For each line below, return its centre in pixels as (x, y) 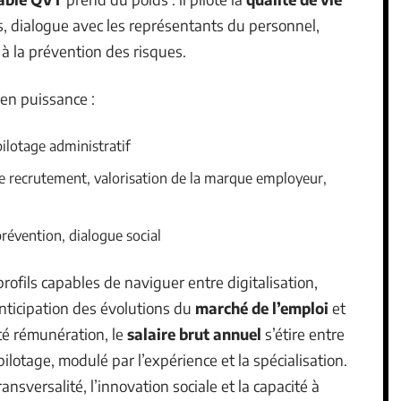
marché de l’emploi (262, 307)
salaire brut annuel (194, 333)
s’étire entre (303, 333)
